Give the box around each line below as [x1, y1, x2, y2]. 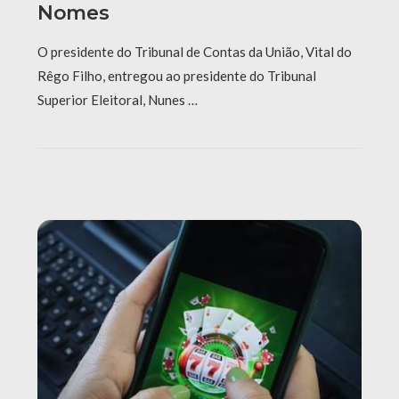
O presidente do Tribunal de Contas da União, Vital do [37, 43, 352, 60]
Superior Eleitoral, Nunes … [37, 91, 198, 108]
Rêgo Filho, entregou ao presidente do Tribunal [37, 67, 316, 84]
